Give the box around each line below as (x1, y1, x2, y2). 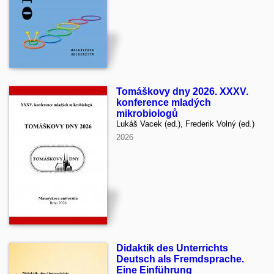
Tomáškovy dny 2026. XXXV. (116, 86, 248, 97)
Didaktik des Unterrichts (116, 242, 228, 253)
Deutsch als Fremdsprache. (116, 253, 244, 264)
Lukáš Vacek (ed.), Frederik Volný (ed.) (116, 119, 254, 128)
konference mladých (116, 97, 211, 108)
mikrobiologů (116, 108, 178, 119)
